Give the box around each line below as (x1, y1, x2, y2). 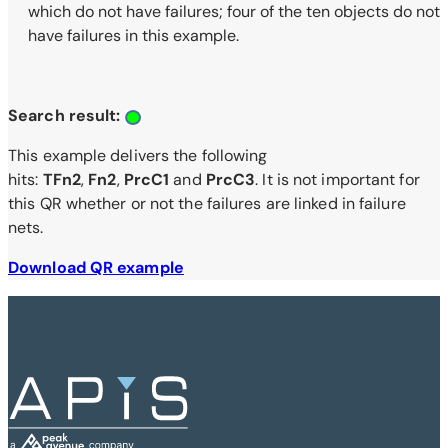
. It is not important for (255, 169, 420, 191)
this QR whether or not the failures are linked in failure (8, 193, 406, 215)
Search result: (8, 105, 125, 127)
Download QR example (8, 257, 184, 279)
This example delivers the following (8, 145, 268, 167)
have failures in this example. (28, 25, 239, 47)
